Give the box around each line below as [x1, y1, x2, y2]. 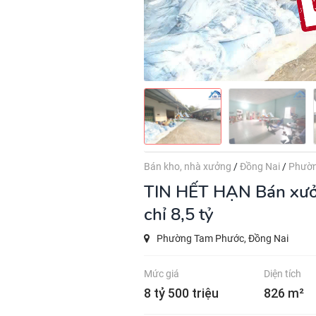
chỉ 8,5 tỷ [144, 203, 213, 226]
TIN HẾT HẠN [154, 181, 251, 203]
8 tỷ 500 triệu [144, 285, 219, 301]
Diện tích [264, 268, 301, 279]
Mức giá [144, 268, 179, 279]
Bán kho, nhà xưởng [144, 161, 233, 172]
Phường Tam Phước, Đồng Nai [154, 233, 288, 244]
